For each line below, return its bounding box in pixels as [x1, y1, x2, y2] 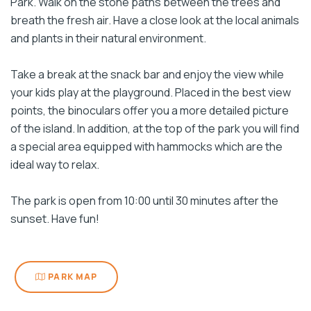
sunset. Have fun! [10, 211, 99, 226]
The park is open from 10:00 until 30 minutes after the [10, 193, 278, 208]
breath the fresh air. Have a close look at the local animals [10, 12, 299, 28]
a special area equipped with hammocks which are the [10, 139, 283, 154]
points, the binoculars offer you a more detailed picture [10, 103, 289, 118]
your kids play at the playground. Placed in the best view [10, 85, 291, 100]
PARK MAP [46, 271, 98, 283]
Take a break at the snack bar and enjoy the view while [10, 67, 284, 82]
